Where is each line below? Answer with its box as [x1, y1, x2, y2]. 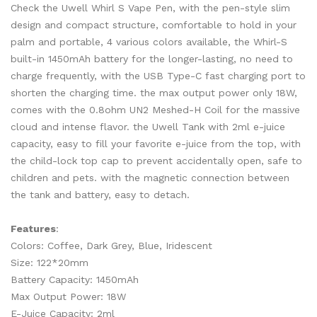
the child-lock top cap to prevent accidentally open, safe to [11, 155, 302, 166]
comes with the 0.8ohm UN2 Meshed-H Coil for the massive [11, 104, 300, 115]
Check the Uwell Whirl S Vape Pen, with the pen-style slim [11, 2, 290, 13]
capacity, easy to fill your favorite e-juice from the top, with [11, 138, 301, 149]
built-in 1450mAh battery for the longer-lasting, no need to [11, 53, 293, 64]
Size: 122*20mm [11, 257, 88, 268]
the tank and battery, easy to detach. [11, 189, 190, 200]
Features [11, 223, 56, 234]
